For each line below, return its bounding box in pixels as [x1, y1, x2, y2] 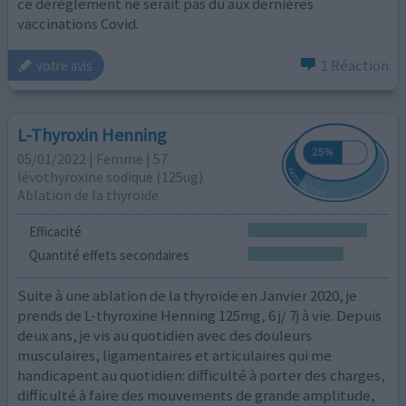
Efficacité [28, 222, 82, 240]
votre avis [36, 56, 93, 74]
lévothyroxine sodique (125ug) [17, 168, 204, 187]
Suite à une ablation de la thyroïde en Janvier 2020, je [17, 285, 358, 306]
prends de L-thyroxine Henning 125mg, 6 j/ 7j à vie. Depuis [17, 305, 382, 326]
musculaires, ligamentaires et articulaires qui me [17, 345, 333, 366]
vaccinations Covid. [17, 13, 140, 34]
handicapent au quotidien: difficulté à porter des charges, [17, 365, 386, 386]
